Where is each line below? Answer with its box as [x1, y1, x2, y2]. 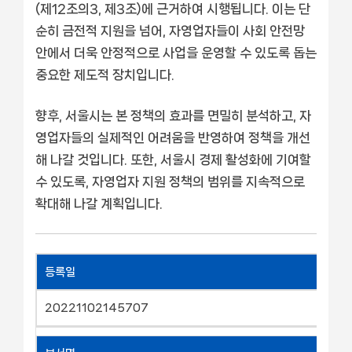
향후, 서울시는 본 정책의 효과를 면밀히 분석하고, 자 [35, 108, 311, 123]
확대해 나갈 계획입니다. [35, 196, 163, 211]
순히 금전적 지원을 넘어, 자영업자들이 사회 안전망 [35, 23, 305, 38]
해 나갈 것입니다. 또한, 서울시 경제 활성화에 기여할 [35, 152, 311, 167]
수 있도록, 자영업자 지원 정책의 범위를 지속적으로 [35, 174, 305, 189]
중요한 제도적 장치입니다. [35, 67, 174, 82]
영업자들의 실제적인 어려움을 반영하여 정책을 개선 [35, 130, 310, 145]
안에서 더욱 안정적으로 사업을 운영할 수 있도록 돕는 [35, 45, 317, 60]
